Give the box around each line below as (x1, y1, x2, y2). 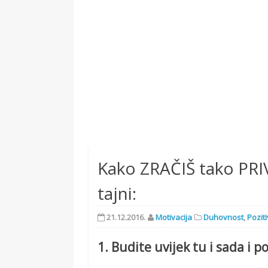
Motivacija (156, 212, 193, 223)
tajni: (98, 182, 137, 205)
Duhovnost (203, 212, 244, 223)
